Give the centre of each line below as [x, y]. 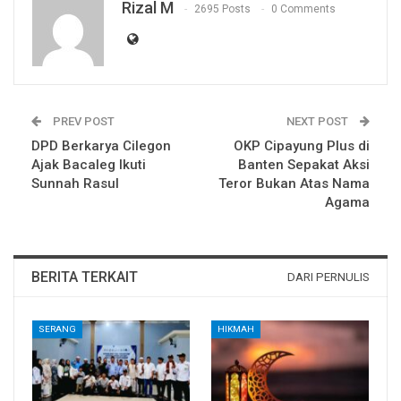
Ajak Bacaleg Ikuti [89, 164]
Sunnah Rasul [75, 183]
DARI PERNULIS [328, 277]
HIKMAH [236, 328]
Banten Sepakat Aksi [304, 164]
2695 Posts [222, 9]
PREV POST [82, 121]
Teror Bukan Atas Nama [294, 183]
